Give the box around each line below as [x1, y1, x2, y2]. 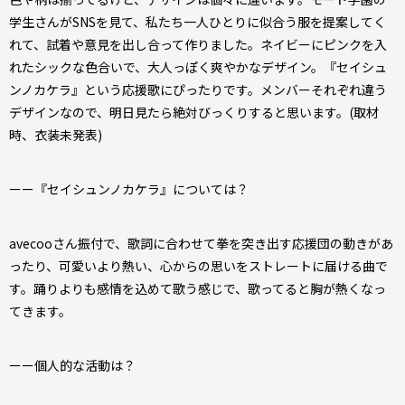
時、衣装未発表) [9, 125, 102, 144]
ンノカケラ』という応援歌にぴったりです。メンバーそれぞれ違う [9, 80, 387, 99]
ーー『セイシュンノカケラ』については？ [9, 179, 249, 198]
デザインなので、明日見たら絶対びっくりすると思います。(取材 [9, 102, 379, 121]
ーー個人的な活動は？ [9, 355, 136, 374]
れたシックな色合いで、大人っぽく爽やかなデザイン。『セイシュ [9, 57, 387, 76]
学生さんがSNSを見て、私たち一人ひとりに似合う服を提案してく [9, 12, 386, 31]
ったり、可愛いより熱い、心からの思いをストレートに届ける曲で [9, 256, 388, 275]
